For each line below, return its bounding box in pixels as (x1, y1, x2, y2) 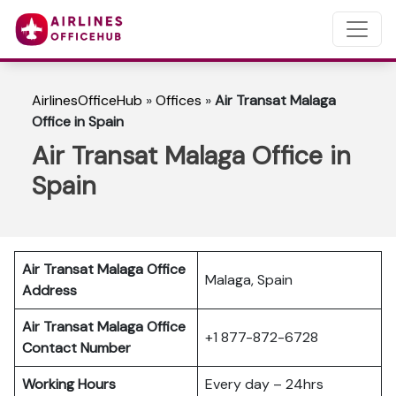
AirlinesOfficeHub (32, 91, 142, 110)
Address (22, 281, 77, 300)
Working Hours (22, 375, 116, 393)
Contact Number (22, 339, 138, 357)
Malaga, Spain (205, 270, 293, 289)
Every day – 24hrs (205, 375, 324, 393)
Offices (156, 91, 202, 110)
